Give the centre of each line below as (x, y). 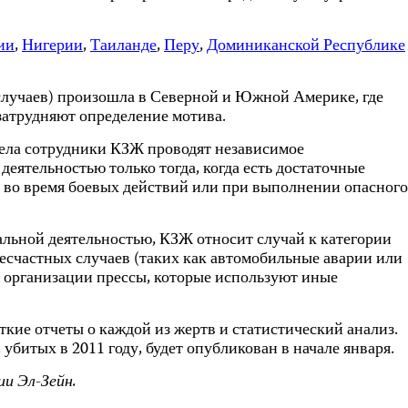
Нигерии (52, 46)
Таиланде (123, 46)
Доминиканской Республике (306, 46)
